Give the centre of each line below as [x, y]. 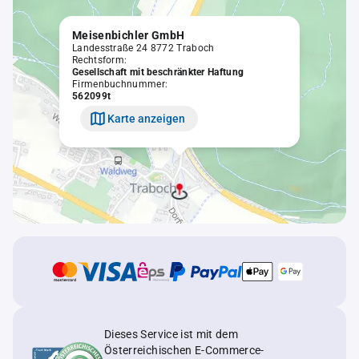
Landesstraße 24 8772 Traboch [143, 48]
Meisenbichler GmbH [129, 35]
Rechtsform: [100, 60]
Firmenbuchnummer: [120, 84]
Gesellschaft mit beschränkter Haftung [158, 72]
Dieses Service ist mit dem [171, 334]
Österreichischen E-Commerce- [184, 350]
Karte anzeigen [146, 118]
